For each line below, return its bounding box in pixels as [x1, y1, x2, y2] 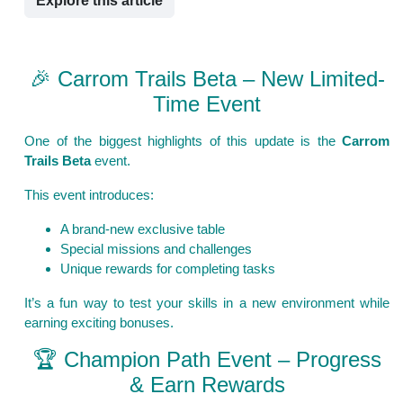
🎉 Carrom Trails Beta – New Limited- [29, 67, 385, 92]
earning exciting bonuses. [24, 315, 174, 331]
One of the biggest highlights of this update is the [24, 133, 342, 149]
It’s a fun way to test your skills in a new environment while [24, 295, 390, 311]
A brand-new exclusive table [60, 221, 225, 237]
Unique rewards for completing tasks [60, 261, 275, 277]
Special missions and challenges [60, 241, 252, 257]
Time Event [153, 92, 261, 117]
